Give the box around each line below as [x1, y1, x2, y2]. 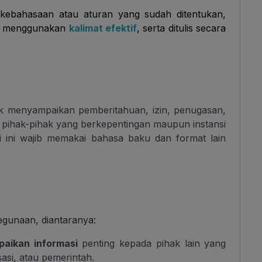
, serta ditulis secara [137, 22, 226, 35]
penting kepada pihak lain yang [82, 237, 226, 250]
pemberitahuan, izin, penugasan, [78, 104, 226, 116]
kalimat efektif [68, 22, 137, 35]
